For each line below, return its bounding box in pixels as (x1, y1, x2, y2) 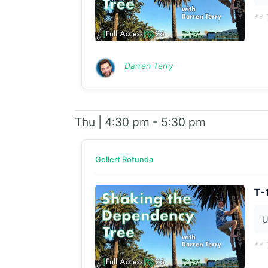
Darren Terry (124, 60, 173, 71)
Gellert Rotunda (95, 154, 153, 164)
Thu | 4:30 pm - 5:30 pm (74, 114, 206, 129)
